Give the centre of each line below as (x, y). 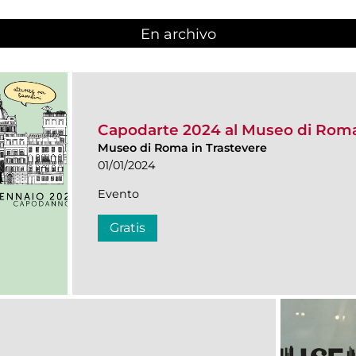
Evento (118, 194)
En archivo (178, 35)
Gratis (128, 228)
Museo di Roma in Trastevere (182, 148)
